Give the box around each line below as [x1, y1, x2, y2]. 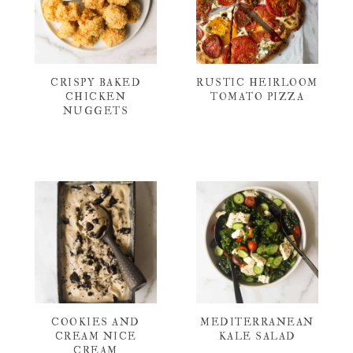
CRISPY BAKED [50, 76, 141, 89]
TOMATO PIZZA [210, 90, 304, 103]
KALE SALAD [218, 329, 296, 343]
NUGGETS [62, 104, 129, 117]
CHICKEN [65, 90, 127, 103]
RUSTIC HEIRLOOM [196, 76, 318, 89]
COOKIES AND [51, 315, 140, 329]
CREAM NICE [54, 329, 137, 343]
